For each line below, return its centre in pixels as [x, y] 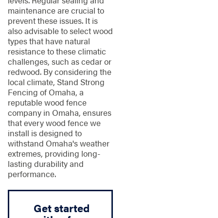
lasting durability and [45, 164]
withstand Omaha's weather [58, 143]
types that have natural [49, 41]
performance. [32, 174]
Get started [61, 208]
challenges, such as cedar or [59, 62]
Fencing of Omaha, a [45, 92]
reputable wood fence [47, 102]
